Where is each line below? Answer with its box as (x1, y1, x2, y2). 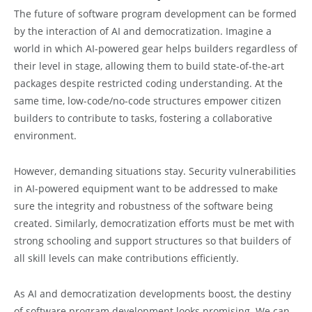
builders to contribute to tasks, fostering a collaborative (14, 111, 272, 125)
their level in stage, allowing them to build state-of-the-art (14, 59, 284, 73)
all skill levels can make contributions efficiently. (14, 251, 244, 265)
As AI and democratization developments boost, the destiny (14, 287, 291, 301)
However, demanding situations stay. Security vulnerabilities (14, 164, 296, 178)
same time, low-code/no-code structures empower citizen (14, 94, 281, 108)
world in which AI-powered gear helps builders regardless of (14, 42, 297, 56)
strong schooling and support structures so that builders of (14, 234, 291, 248)
